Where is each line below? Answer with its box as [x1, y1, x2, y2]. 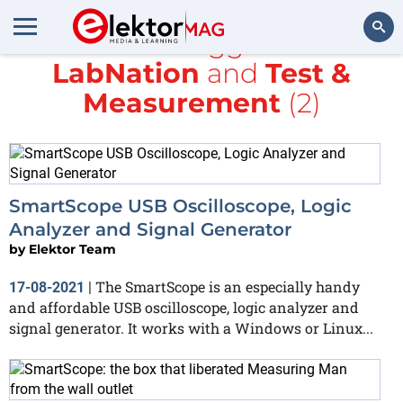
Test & [265, 57, 351, 90]
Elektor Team [29, 241, 116, 257]
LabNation [52, 57, 200, 90]
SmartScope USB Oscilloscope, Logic [9, 195, 352, 217]
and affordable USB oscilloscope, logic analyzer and [9, 298, 359, 317]
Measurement [82, 86, 281, 120]
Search [346, 68, 385, 84]
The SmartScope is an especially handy [95, 277, 360, 296]
